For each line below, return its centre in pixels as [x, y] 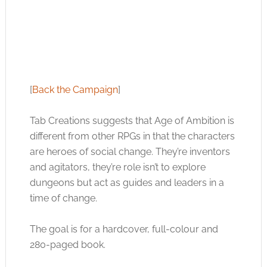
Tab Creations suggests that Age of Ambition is [132, 120]
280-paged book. [67, 244]
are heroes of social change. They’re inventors [130, 151]
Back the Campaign [75, 89]
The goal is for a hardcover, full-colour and [124, 229]
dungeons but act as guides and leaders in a [127, 182]
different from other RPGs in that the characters [132, 136]
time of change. [63, 198]
